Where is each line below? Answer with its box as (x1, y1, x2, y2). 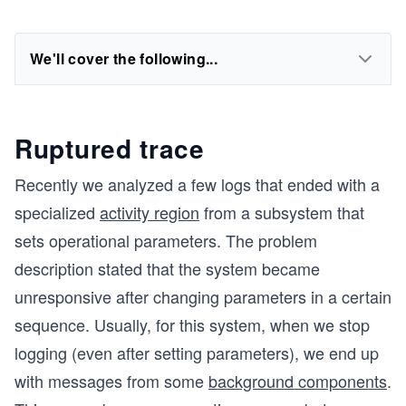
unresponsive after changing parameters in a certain (14, 285, 391, 308)
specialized (14, 200, 100, 224)
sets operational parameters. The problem (14, 228, 317, 252)
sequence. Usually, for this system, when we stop (14, 313, 370, 336)
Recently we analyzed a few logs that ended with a (14, 172, 380, 196)
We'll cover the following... (30, 48, 218, 69)
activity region (100, 200, 199, 224)
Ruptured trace (14, 130, 205, 167)
